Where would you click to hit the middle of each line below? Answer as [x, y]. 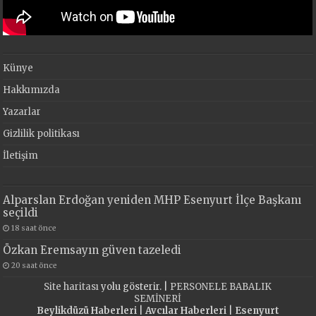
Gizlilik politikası [42, 134]
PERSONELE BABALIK [221, 287]
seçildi [21, 213]
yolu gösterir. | [135, 287]
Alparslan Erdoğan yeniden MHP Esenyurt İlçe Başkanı [152, 200]
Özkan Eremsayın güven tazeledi [92, 250]
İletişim [21, 156]
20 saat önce [35, 266]
